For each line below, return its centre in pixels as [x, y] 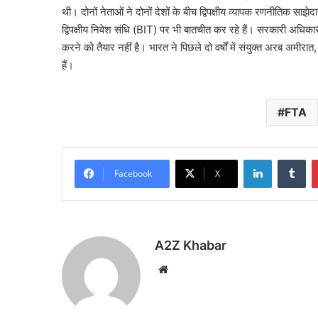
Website [191, 269]
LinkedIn [290, 159]
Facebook [133, 174]
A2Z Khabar [191, 246]
